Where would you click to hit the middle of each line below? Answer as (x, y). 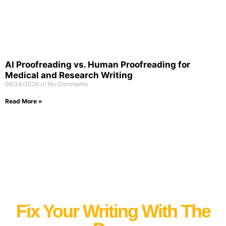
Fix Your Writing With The (113, 211)
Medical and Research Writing (69, 75)
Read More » (24, 101)
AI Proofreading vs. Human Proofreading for (98, 64)
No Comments (67, 84)
